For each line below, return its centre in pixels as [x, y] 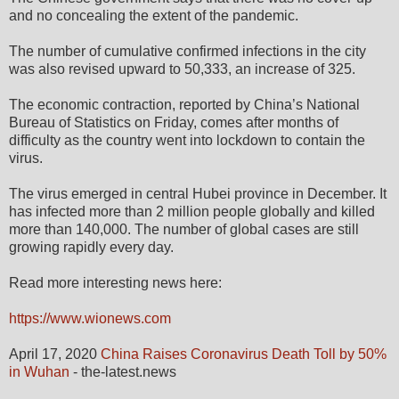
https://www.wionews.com [90, 318]
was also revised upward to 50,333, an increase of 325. [182, 69]
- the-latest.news [123, 371]
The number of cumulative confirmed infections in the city [187, 51]
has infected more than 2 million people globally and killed [192, 211]
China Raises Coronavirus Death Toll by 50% [244, 354]
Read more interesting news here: [115, 282]
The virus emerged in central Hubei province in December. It [198, 193]
